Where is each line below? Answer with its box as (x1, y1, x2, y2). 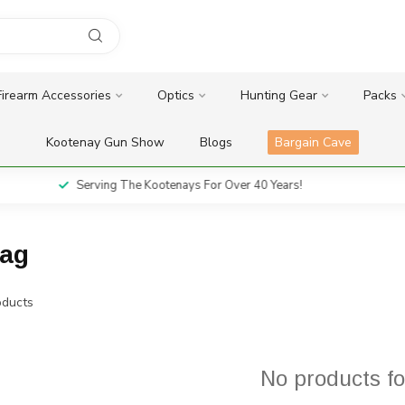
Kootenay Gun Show (46, 134, 165, 151)
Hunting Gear (240, 87, 317, 104)
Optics (156, 87, 194, 104)
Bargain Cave (275, 134, 352, 151)
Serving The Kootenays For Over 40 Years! (49, 177, 276, 193)
